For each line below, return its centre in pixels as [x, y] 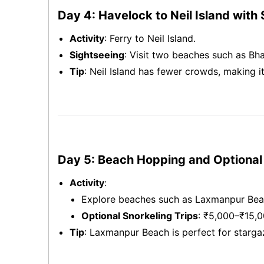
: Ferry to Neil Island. [150, 38]
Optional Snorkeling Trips [140, 216]
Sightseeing [97, 55]
